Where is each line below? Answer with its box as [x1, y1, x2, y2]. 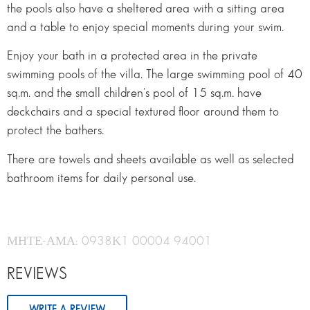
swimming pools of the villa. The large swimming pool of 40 [7, 69, 302, 81]
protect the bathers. [7, 125, 104, 137]
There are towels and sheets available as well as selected [7, 153, 293, 165]
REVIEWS [7, 266, 67, 282]
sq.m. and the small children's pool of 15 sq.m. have [7, 87, 262, 100]
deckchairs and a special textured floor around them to [7, 106, 279, 118]
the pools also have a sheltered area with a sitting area [7, 2, 284, 15]
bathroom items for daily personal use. [7, 172, 196, 184]
